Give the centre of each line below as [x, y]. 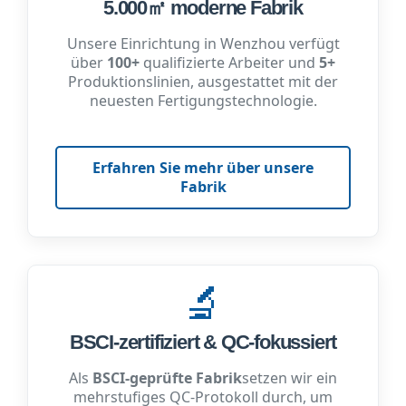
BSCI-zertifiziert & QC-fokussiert [203, 343]
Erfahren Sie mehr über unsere [203, 168]
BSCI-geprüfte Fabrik [167, 378]
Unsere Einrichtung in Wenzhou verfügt [203, 43]
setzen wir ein [290, 378]
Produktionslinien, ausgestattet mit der [203, 81]
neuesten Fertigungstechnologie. [203, 100]
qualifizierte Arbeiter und [229, 62]
